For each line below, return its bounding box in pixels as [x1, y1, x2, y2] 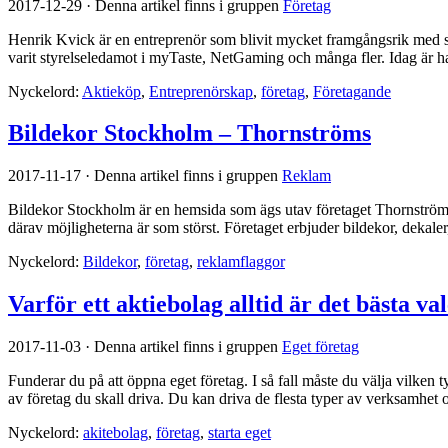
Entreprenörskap [149, 82, 253, 100]
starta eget [208, 424, 271, 442]
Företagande [313, 82, 391, 100]
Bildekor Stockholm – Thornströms [8, 120, 371, 147]
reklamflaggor [197, 253, 285, 271]
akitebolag [83, 424, 148, 442]
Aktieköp [82, 82, 141, 100]
